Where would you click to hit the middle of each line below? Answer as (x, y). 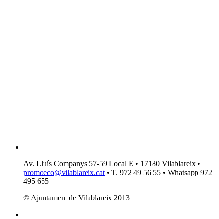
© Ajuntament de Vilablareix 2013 (77, 197)
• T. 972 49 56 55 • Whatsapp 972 (158, 172)
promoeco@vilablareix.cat (64, 172)
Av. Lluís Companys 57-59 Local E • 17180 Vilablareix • (112, 163)
